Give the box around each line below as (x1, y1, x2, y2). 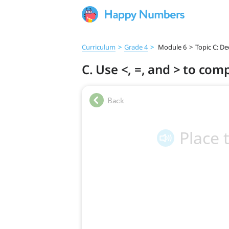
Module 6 (156, 42, 187, 52)
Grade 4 (124, 42, 148, 52)
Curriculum (82, 42, 116, 52)
